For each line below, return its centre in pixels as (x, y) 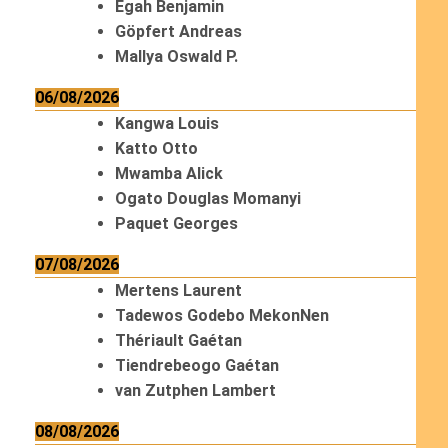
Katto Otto (156, 148)
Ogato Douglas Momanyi (207, 198)
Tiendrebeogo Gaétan (196, 365)
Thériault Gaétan (178, 340)
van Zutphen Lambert (195, 390)
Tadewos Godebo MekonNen (221, 315)
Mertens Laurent (178, 290)
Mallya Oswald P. (176, 56)
